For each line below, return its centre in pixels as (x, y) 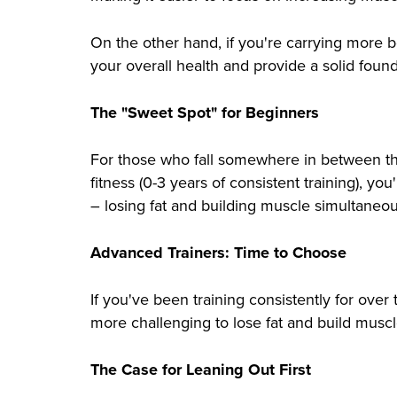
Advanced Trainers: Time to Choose (218, 253)
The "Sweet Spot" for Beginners (205, 113)
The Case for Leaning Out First (201, 370)
